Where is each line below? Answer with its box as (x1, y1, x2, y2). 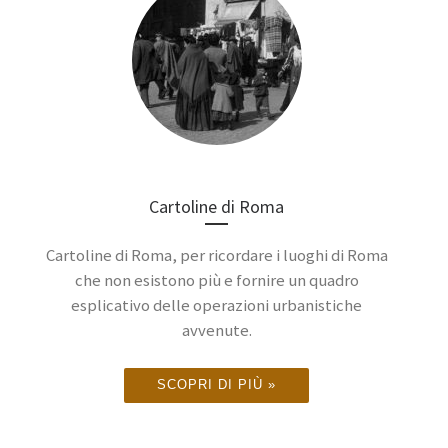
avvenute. (181, 319, 252, 341)
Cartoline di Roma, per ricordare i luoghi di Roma (45, 244, 388, 266)
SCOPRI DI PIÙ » (157, 378, 276, 393)
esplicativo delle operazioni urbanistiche (71, 294, 362, 316)
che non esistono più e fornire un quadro (74, 269, 359, 291)
